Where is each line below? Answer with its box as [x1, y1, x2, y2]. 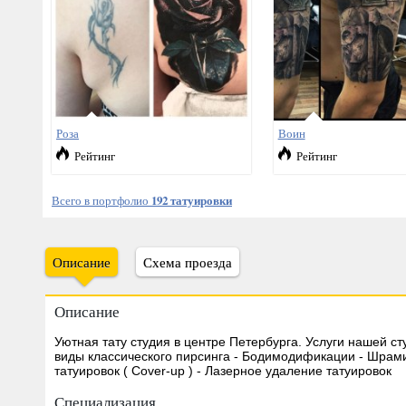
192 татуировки [151, 191, 232, 208]
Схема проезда [143, 252, 232, 271]
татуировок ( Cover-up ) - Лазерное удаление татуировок [54, 363, 391, 379]
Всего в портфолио [52, 191, 151, 208]
